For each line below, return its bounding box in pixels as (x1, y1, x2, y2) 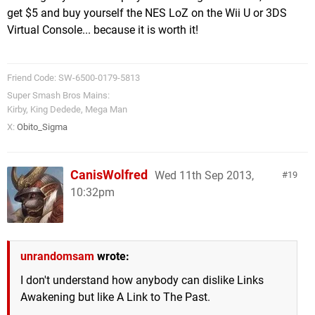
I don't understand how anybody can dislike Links (20, 273, 264, 287)
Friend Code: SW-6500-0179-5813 (7, 72, 140, 83)
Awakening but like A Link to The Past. (20, 290, 210, 304)
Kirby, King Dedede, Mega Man (7, 103, 127, 115)
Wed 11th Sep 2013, (155, 168, 254, 182)
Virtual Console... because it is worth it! (7, 22, 198, 37)
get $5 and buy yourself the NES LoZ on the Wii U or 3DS (7, 6, 287, 20)
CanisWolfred (70, 167, 148, 182)
